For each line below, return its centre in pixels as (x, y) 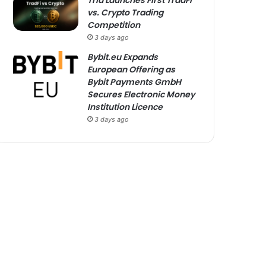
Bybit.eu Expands (123, 57)
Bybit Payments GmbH (134, 82)
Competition (114, 25)
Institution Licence (125, 107)
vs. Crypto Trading (126, 12)
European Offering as (132, 69)
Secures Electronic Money (141, 94)
